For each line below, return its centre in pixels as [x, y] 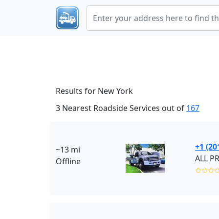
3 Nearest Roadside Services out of [121, 108]
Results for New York [94, 91]
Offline [68, 161]
